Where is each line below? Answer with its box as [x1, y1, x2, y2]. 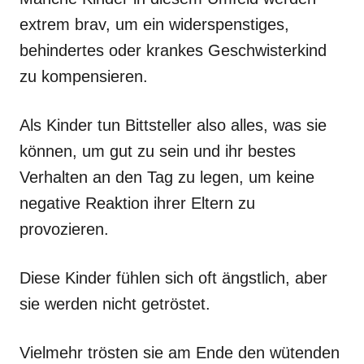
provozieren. [19, 219, 109, 238]
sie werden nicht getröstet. [19, 294, 210, 313]
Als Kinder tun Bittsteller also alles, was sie [19, 115, 327, 134]
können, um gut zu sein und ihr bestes [19, 141, 296, 160]
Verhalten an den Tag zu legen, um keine [19, 167, 314, 186]
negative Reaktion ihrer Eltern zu [19, 193, 255, 212]
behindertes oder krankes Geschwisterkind [19, 41, 327, 59]
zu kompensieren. [19, 67, 148, 85]
